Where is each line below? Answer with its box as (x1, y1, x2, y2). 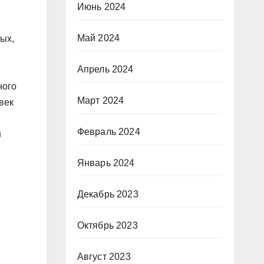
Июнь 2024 (77, 2, 126, 12)
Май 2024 (77, 33, 120, 43)
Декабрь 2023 (77, 189, 138, 199)
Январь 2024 (77, 158, 135, 168)
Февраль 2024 (77, 127, 140, 137)
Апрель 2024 (77, 64, 134, 74)
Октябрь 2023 (77, 220, 138, 230)
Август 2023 (77, 252, 131, 262)
